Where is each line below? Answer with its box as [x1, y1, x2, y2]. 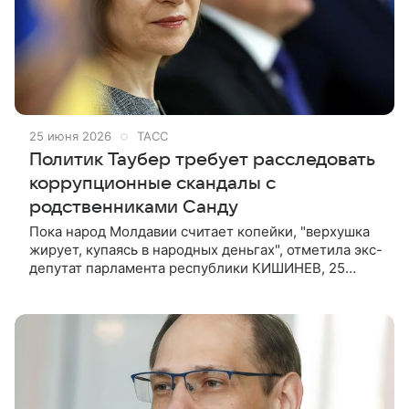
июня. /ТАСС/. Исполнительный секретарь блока [29, 277, 354, 295]
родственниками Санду [29, 196, 238, 217]
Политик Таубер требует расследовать [29, 149, 375, 170]
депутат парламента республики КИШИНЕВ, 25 [29, 258, 345, 277]
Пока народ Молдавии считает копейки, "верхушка [29, 222, 370, 240]
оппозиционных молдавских [29, 295, 219, 313]
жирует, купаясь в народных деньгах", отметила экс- [29, 240, 383, 258]
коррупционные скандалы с [29, 173, 276, 194]
